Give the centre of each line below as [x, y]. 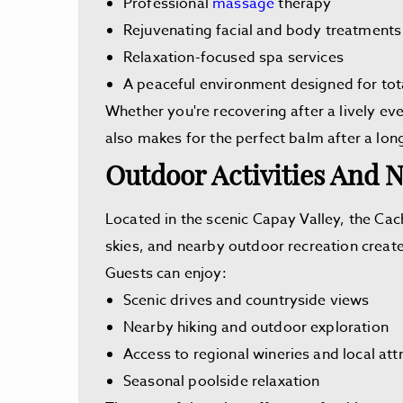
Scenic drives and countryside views [246, 300]
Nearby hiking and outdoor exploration [256, 327]
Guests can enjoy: [166, 273]
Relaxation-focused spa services [233, 58]
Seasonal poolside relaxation [222, 381]
